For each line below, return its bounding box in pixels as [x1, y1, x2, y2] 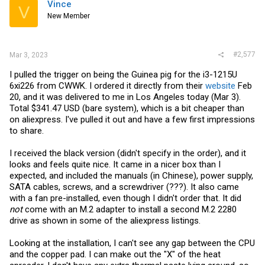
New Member [47, 11, 90, 20]
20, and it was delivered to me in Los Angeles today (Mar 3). [9, 92, 241, 102]
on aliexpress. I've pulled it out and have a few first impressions [9, 114, 255, 125]
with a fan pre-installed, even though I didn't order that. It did [9, 193, 241, 203]
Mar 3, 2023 [9, 51, 48, 59]
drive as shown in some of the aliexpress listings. [9, 215, 201, 226]
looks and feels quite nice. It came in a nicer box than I [9, 159, 221, 170]
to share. [9, 125, 44, 136]
